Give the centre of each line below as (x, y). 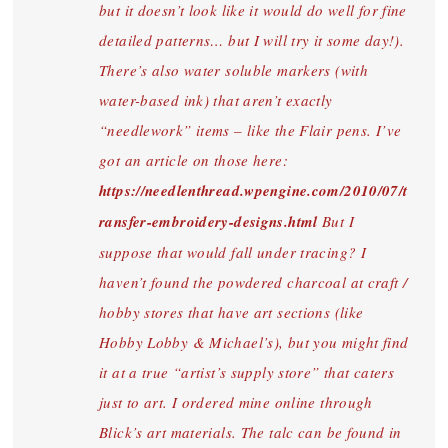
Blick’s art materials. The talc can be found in (250, 432)
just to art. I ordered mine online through (236, 402)
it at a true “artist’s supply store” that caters (246, 372)
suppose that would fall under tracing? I (232, 252)
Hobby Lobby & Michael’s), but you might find (254, 342)
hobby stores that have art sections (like (231, 312)
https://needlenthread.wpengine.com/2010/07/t (253, 190)
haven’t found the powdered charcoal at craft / (253, 282)
